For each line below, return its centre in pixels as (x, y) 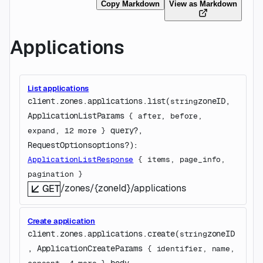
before (184, 116)
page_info (200, 159)
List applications (58, 88)
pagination (51, 174)
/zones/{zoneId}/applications (123, 188)
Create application (62, 221)
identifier (179, 248)
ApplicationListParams (76, 115)
